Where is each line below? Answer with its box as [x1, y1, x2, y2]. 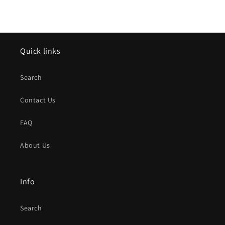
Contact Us [20, 95, 56, 104]
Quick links [20, 46, 61, 56]
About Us [20, 141, 50, 150]
